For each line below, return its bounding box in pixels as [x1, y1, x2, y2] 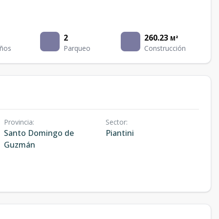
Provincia [4, 117, 33, 127]
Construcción [144, 44, 186, 53]
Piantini [105, 128, 134, 138]
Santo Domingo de [4, 128, 74, 138]
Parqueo [64, 44, 91, 53]
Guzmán [4, 139, 35, 150]
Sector [105, 117, 126, 127]
